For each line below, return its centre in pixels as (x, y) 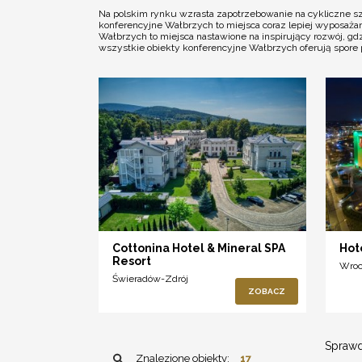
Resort (132, 261)
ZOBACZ (266, 292)
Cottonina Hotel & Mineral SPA (199, 248)
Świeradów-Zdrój (150, 279)
